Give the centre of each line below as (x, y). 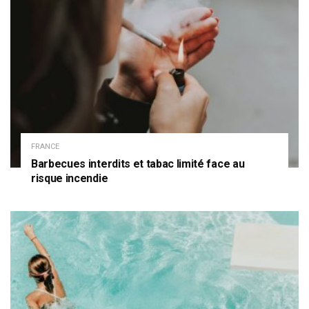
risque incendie (70, 179)
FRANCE (45, 147)
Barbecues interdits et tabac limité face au (138, 164)
